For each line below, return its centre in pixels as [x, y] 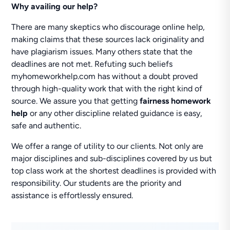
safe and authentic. [46, 126]
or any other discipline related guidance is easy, [116, 113]
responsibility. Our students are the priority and [97, 183]
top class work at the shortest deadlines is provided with [114, 171]
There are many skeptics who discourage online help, [108, 27]
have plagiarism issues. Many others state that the [102, 52]
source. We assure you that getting [76, 101]
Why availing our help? [55, 6]
